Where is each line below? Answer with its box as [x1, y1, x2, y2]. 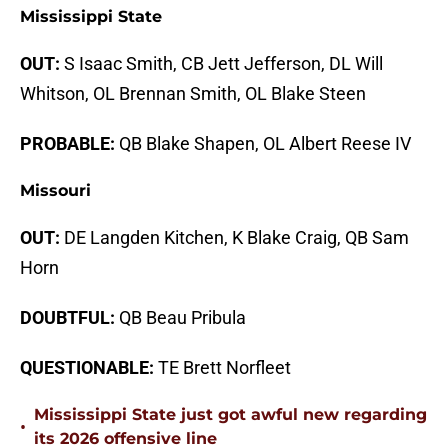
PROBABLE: [20, 133, 115, 155]
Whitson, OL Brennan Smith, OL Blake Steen [20, 83, 366, 105]
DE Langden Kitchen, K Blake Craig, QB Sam [60, 227, 409, 249]
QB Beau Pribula [115, 307, 246, 329]
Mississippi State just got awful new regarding [34, 405, 427, 425]
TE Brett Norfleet [158, 357, 291, 379]
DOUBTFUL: [20, 307, 115, 329]
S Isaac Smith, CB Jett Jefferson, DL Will [60, 53, 383, 75]
